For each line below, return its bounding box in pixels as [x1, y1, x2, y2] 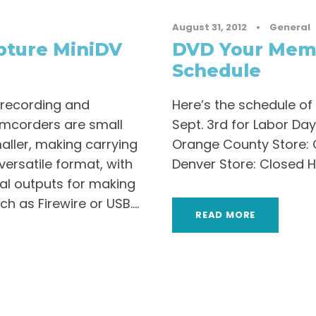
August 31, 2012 [172, 20, 247, 34]
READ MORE [195, 208, 256, 221]
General [269, 20, 310, 34]
